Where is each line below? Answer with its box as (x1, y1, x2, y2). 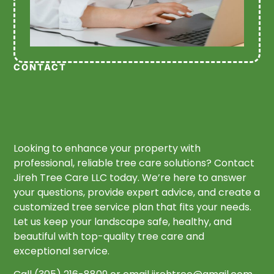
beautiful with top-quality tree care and (13, 229, 205, 243)
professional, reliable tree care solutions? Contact (13, 155, 255, 170)
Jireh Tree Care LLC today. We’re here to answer (13, 170, 247, 185)
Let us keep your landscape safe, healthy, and (13, 214, 232, 229)
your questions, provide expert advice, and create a (13, 185, 261, 199)
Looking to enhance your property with (13, 141, 201, 155)
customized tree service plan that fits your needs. (13, 199, 252, 214)
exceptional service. (13, 243, 110, 258)
